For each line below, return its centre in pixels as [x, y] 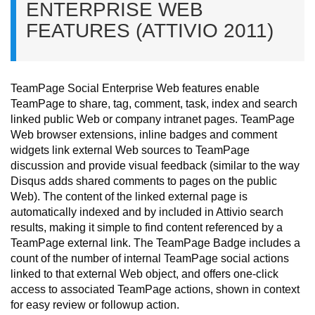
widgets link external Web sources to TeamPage [130, 150]
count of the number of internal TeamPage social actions [150, 258]
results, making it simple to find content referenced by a [147, 227]
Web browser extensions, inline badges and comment [144, 135]
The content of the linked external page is [145, 197]
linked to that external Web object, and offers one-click [144, 274]
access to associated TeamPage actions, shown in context [155, 289]
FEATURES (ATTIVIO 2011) [150, 31]
